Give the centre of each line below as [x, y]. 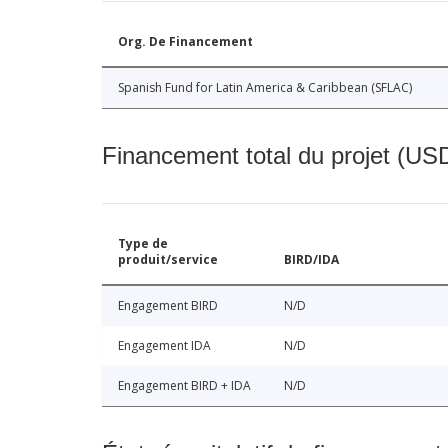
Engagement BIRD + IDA [184, 386]
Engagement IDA [164, 346]
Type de [143, 244]
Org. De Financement [185, 42]
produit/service [168, 260]
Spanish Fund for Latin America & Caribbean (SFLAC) [265, 88]
